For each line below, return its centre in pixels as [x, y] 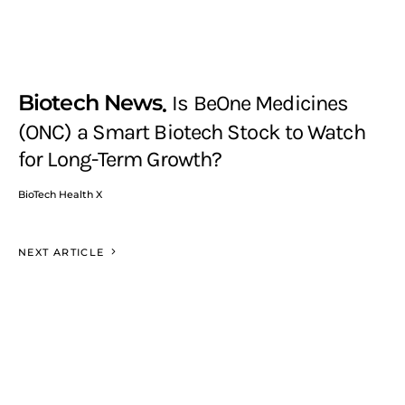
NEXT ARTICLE [61, 252]
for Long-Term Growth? [120, 159]
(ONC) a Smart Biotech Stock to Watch [192, 132]
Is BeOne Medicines [260, 103]
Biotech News [90, 103]
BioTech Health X [60, 194]
